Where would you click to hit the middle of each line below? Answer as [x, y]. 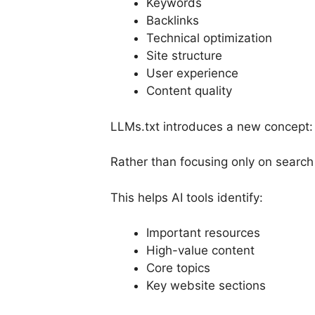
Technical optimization [209, 38]
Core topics [178, 268]
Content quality [189, 91]
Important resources [203, 233]
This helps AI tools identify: [187, 197]
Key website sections [206, 286]
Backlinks [173, 21]
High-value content [200, 251]
